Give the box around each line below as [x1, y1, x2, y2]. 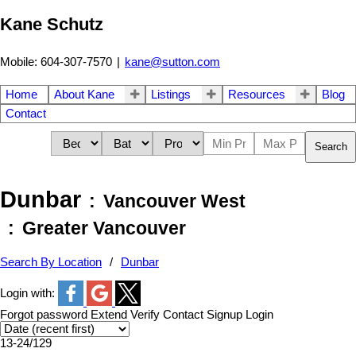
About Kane [54, 87, 115, 101]
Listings [151, 87, 192, 101]
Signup [207, 308, 242, 322]
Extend [91, 308, 127, 322]
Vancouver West [103, 191, 246, 212]
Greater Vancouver [22, 218, 186, 239]
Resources [227, 87, 285, 101]
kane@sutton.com [125, 55, 220, 68]
